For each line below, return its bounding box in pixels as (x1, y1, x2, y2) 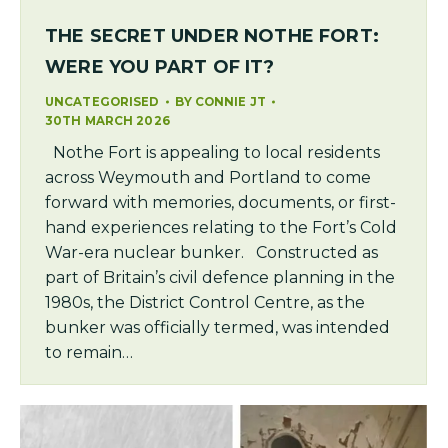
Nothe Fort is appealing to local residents (45, 143, 380, 162)
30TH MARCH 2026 (45, 114, 170, 128)
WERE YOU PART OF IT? (45, 56, 275, 78)
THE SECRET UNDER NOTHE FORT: (45, 25, 380, 47)
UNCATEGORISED (45, 95, 160, 109)
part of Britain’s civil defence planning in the (45, 268, 395, 287)
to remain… (45, 343, 133, 362)
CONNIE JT (194, 95, 266, 109)
